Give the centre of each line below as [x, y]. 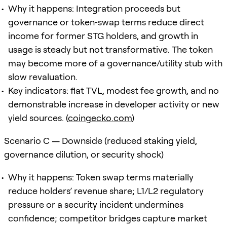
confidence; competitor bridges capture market [108, 218]
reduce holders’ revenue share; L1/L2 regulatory [106, 191]
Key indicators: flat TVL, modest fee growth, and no [113, 90]
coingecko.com [100, 118]
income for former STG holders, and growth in [103, 35]
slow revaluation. [43, 77]
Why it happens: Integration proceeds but [94, 8]
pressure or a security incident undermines [96, 204]
